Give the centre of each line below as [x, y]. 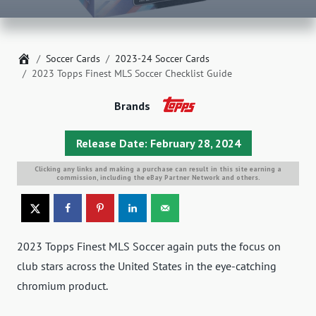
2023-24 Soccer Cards [162, 59]
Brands [132, 106]
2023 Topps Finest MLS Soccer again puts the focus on [149, 247]
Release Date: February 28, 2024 [158, 143]
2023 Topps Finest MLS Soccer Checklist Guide [132, 74]
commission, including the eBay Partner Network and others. [158, 177]
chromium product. [62, 286]
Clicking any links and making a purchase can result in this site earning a [158, 169]
